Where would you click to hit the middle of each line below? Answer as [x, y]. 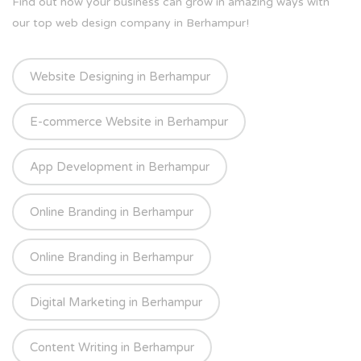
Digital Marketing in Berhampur [116, 303]
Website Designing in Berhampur [120, 77]
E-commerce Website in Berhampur [129, 122]
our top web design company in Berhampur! [131, 23]
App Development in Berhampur [120, 167]
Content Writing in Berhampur [112, 348]
